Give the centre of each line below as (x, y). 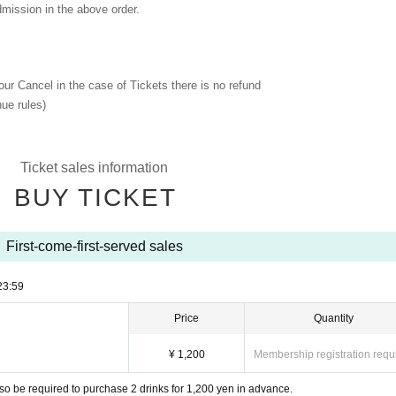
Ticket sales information (94, 168)
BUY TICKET (95, 198)
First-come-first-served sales (94, 246)
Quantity (334, 318)
